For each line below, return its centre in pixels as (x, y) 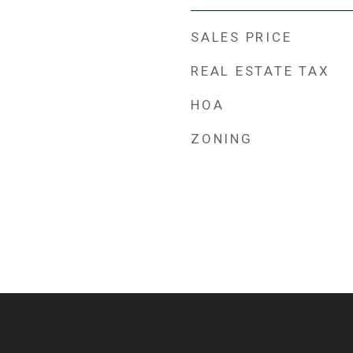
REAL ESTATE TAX (260, 71)
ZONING (222, 139)
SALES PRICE (242, 37)
